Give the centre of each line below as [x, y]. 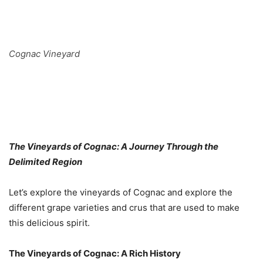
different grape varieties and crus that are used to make [124, 208]
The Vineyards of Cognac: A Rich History [95, 254]
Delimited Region [45, 162]
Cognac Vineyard [44, 54]
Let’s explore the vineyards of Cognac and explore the [121, 193]
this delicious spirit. [49, 223]
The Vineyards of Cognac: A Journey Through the [114, 147]
